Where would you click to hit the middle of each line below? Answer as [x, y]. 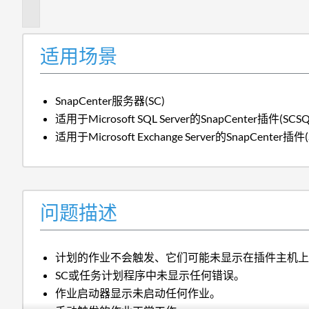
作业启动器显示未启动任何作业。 [138, 292]
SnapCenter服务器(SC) [110, 100]
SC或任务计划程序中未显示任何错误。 [150, 275]
